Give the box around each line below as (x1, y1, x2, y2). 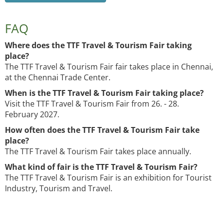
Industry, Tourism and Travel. (5, 183, 112, 194)
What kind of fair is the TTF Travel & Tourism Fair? (5, 162, 198, 173)
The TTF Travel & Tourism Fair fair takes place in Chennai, (5, 61, 213, 73)
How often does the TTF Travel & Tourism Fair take (5, 125, 200, 136)
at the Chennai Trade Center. (5, 72, 110, 83)
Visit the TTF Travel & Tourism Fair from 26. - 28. (5, 98, 179, 109)
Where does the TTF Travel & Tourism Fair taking (5, 40, 192, 51)
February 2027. (5, 109, 59, 120)
